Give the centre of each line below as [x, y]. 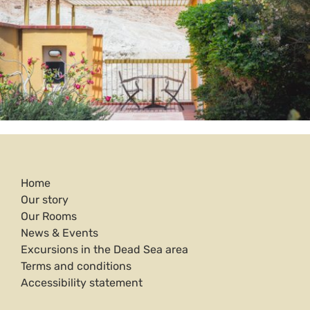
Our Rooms [49, 217]
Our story [45, 200]
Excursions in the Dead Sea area [104, 250]
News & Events [60, 233]
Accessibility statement [82, 283]
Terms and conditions [76, 266]
